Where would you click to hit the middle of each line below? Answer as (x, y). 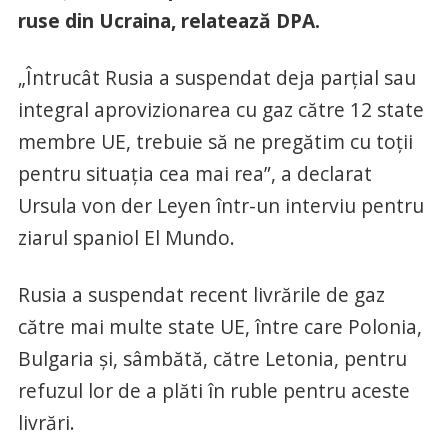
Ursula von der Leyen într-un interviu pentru (220, 206)
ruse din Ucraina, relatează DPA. (168, 21)
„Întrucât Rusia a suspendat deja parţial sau (216, 78)
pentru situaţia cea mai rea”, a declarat (194, 174)
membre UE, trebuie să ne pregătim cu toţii (215, 142)
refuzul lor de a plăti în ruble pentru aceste (213, 391)
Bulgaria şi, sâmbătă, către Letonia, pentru (212, 359)
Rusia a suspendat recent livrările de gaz (201, 295)
